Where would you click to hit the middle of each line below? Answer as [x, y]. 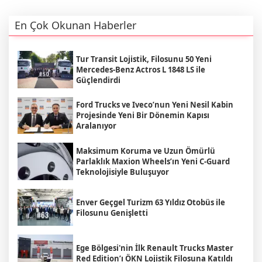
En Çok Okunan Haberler [75, 25]
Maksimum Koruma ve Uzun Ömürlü [146, 151]
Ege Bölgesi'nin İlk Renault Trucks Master [155, 248]
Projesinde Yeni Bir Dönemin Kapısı [143, 116]
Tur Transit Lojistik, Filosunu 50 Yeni [144, 59]
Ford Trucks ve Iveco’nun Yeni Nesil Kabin [155, 105]
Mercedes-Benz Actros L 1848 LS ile [141, 69]
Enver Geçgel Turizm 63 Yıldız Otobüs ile [151, 202]
